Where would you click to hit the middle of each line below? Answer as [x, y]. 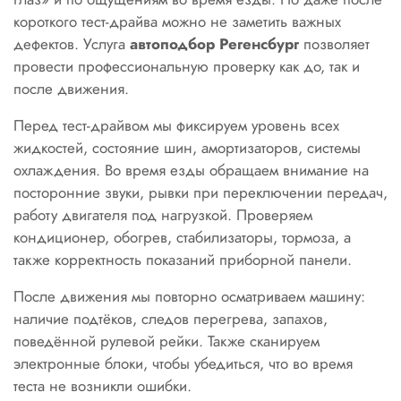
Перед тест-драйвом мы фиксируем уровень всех [176, 125]
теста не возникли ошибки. [102, 386]
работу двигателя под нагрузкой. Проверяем [163, 215]
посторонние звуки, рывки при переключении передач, [200, 192]
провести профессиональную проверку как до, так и [187, 66]
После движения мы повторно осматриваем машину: [189, 296]
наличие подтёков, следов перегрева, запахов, [171, 319]
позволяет [334, 44]
